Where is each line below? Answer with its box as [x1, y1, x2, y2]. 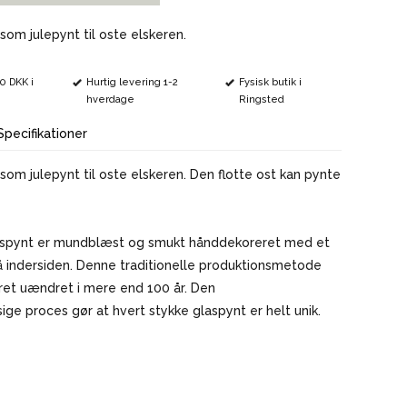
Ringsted [239, 93, 285, 105]
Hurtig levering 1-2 [86, 75, 179, 88]
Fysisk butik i [239, 75, 303, 88]
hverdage [86, 93, 135, 105]
